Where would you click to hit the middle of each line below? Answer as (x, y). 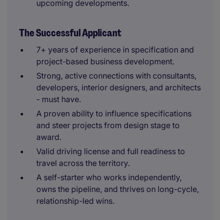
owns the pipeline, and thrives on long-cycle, (118, 189)
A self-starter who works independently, (109, 177)
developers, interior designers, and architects (119, 87)
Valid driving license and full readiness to (111, 151)
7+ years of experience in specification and (115, 50)
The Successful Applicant (70, 33)
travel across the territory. (83, 163)
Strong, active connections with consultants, (116, 76)
